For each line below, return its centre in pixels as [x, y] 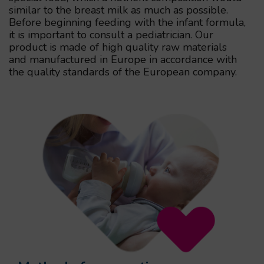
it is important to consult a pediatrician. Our [111, 34]
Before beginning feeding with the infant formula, [127, 22]
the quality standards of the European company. [123, 72]
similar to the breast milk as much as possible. [118, 10]
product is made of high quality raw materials [118, 47]
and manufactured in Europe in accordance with [123, 59]
